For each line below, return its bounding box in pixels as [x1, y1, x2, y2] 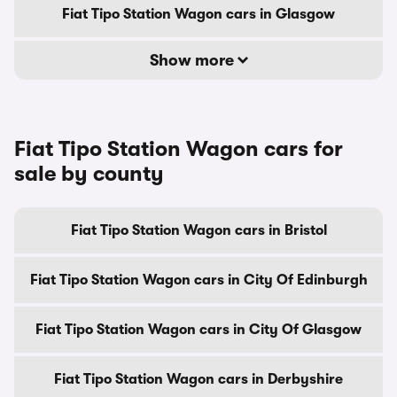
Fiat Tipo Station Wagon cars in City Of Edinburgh [29, 272, 368, 288]
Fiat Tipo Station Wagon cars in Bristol [70, 222, 327, 238]
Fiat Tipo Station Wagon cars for [14, 136, 343, 161]
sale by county [14, 161, 164, 186]
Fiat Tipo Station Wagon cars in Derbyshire [54, 371, 343, 387]
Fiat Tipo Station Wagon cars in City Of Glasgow [35, 322, 362, 338]
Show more [149, 51, 237, 69]
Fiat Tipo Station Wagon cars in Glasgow [62, 6, 335, 22]
